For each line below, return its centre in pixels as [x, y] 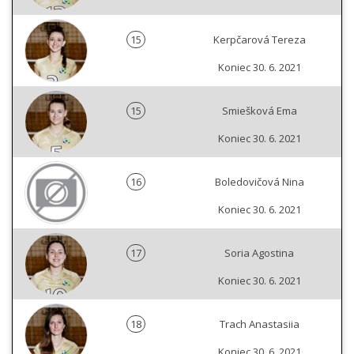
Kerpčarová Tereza [259, 40]
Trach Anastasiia [259, 324]
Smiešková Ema [259, 111]
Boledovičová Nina [259, 182]
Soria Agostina [259, 253]
